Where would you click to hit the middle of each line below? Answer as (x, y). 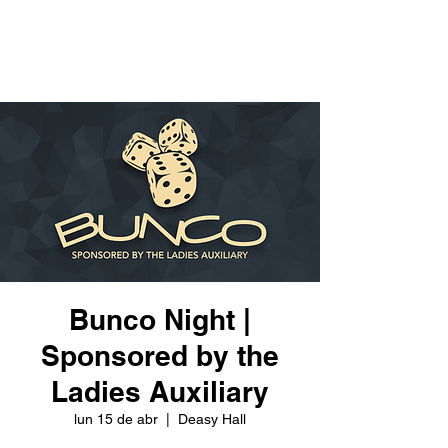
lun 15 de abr (116, 419)
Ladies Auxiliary (160, 391)
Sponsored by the (160, 355)
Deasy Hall (212, 419)
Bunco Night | (160, 319)
